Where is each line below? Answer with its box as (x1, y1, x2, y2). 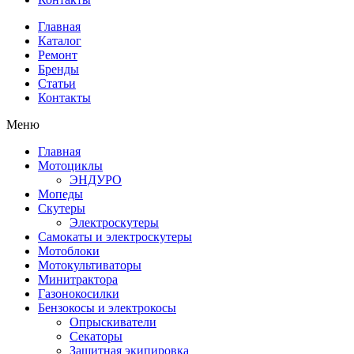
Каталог (38, 34, 81, 47)
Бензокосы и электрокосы (38, 301, 176, 314)
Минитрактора (38, 273, 118, 286)
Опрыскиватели (70, 315, 156, 329)
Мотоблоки (38, 244, 100, 258)
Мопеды (38, 187, 83, 201)
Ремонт (38, 48, 77, 62)
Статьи (38, 77, 76, 90)
